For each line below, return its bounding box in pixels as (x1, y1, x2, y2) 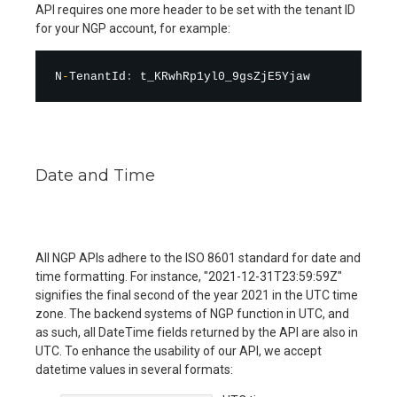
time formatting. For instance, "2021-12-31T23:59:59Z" (35, 269, 342, 284)
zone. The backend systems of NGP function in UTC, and (35, 306, 349, 321)
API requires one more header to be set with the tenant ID (35, 3, 355, 17)
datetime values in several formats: (35, 362, 233, 377)
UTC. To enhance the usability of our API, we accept (35, 343, 322, 358)
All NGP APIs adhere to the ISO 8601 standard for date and (35, 250, 361, 265)
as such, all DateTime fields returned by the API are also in (35, 324, 358, 339)
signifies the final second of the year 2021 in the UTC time (35, 287, 358, 302)
